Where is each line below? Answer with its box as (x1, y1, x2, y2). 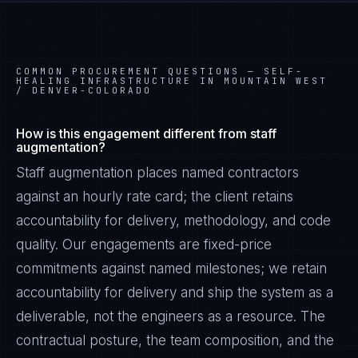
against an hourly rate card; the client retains (16, 189, 293, 205)
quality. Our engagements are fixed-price (16, 237, 272, 253)
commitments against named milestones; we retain (16, 261, 327, 276)
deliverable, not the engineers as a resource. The (16, 308, 325, 324)
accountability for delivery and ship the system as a (16, 284, 333, 300)
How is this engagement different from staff (16, 125, 276, 141)
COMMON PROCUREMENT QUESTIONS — (16, 66, 264, 77)
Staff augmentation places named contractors (16, 165, 299, 181)
